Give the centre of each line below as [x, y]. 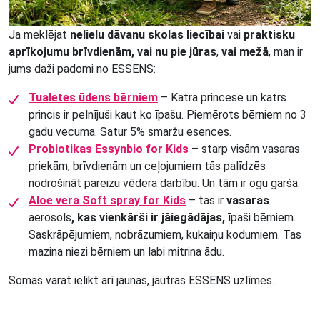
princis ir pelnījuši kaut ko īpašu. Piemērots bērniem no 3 [167, 114]
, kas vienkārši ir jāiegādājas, [148, 217]
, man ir [286, 51]
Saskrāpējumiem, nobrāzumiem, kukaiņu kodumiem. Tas [165, 234]
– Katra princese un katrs [222, 97]
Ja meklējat [39, 34]
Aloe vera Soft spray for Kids [107, 200]
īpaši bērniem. [260, 217]
